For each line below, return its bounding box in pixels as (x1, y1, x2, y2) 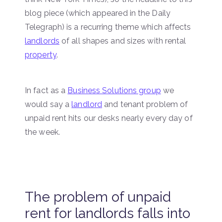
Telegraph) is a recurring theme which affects (25, 22, 191, 32)
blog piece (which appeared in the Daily (25, 8, 170, 18)
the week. (25, 127, 60, 137)
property (25, 50, 56, 59)
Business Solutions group (67, 85, 161, 95)
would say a (25, 99, 72, 109)
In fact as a (25, 85, 68, 95)
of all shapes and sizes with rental (59, 36, 186, 46)
